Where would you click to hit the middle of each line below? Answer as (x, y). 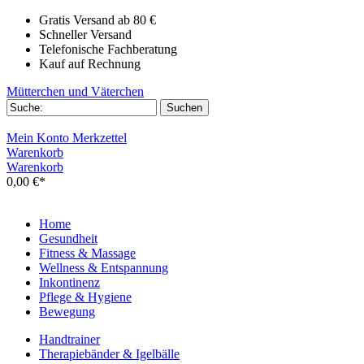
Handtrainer (69, 339)
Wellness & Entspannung (104, 268)
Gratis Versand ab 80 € (97, 20)
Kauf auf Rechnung (90, 64)
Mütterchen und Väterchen (75, 91)
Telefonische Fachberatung (108, 49)
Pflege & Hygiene (85, 297)
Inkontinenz (69, 282)
